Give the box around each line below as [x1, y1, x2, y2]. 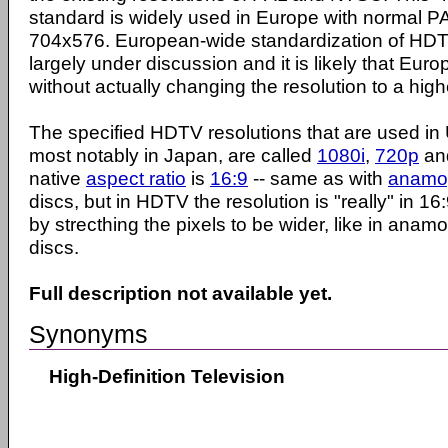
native [29, 167, 86, 189]
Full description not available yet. [29, 282, 332, 304]
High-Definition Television [49, 364, 285, 387]
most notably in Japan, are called [29, 144, 317, 166]
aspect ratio [86, 167, 186, 189]
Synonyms [29, 319, 148, 348]
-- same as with [248, 167, 388, 189]
